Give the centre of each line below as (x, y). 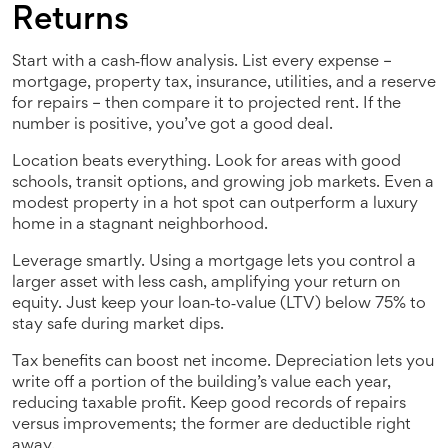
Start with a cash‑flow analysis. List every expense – (202, 62)
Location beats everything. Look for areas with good (206, 162)
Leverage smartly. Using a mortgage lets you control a (214, 262)
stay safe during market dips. (118, 325)
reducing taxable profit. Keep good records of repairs (209, 404)
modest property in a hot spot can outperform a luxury (215, 204)
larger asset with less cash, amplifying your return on (206, 283)
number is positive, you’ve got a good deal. (172, 125)
